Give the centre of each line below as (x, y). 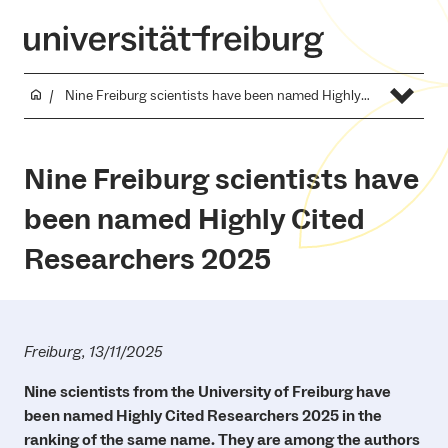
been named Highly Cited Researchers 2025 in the (203, 415)
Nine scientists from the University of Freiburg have (207, 391)
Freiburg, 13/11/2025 (93, 351)
